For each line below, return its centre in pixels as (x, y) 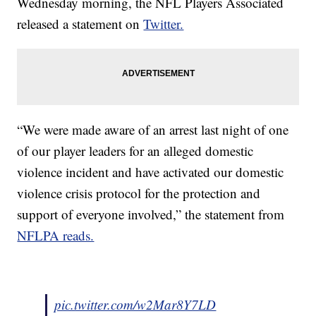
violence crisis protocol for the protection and (139, 193)
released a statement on (80, 24)
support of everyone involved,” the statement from (151, 214)
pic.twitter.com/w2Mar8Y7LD (135, 305)
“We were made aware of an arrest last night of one (153, 130)
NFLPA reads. (56, 236)
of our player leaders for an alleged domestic (135, 151)
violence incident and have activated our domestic (151, 172)
